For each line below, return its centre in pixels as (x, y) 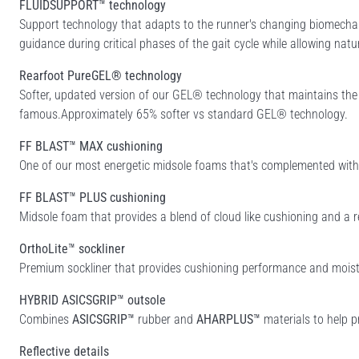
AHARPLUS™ (228, 319)
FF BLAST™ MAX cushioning (91, 146)
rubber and (165, 319)
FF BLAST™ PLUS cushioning (93, 197)
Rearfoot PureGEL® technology (101, 75)
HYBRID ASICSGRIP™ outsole (93, 300)
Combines (44, 319)
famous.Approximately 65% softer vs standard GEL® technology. (184, 114)
